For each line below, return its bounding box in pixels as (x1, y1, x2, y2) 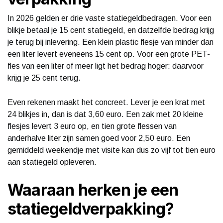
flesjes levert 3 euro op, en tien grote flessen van (7, 121, 177, 130)
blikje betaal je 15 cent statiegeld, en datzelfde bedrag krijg (7, 25, 214, 34)
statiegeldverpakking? (7, 199, 174, 219)
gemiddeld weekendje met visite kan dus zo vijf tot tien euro (7, 145, 216, 154)
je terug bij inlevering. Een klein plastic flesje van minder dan (7, 37, 214, 46)
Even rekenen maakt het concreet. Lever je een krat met (7, 98, 205, 107)
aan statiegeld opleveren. (7, 157, 97, 166)
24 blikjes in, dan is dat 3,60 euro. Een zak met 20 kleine (7, 110, 203, 118)
